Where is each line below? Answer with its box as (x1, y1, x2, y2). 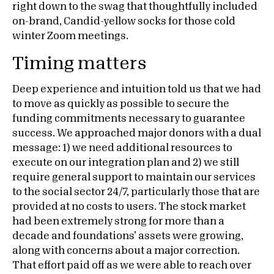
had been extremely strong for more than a (12, 217, 224, 226)
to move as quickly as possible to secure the (12, 99, 229, 109)
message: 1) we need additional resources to (12, 143, 232, 153)
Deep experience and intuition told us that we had (12, 84, 261, 94)
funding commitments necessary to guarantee (12, 114, 245, 124)
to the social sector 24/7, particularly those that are (12, 187, 260, 197)
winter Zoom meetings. (12, 31, 128, 41)
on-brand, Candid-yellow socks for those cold (12, 17, 235, 26)
